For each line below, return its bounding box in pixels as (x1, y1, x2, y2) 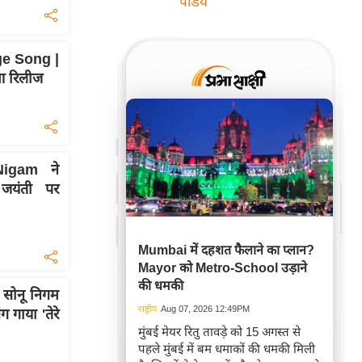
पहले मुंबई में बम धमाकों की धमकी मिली (138, 342, 315, 356)
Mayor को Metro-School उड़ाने (138, 261, 307, 276)
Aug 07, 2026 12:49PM (161, 304, 250, 314)
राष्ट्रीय (138, 304, 157, 314)
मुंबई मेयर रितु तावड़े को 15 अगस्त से (138, 325, 301, 339)
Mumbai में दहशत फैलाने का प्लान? (138, 243, 314, 258)
